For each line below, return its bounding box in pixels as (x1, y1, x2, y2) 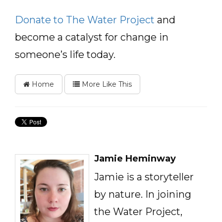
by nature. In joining (94, 188, 191, 200)
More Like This (80, 80, 132, 89)
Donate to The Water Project (15, 14, 155, 26)
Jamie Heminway (94, 153, 176, 164)
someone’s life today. (15, 49, 115, 60)
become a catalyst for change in (15, 31, 168, 43)
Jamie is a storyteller (94, 171, 194, 183)
